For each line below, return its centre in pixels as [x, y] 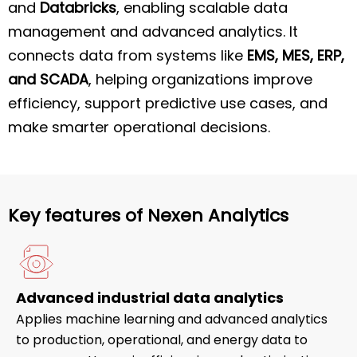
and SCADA [48, 79]
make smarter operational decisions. [139, 127]
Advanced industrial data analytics [150, 298]
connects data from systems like [127, 55]
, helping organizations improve [200, 79]
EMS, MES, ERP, [296, 55]
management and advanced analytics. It [153, 31]
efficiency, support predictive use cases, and [168, 103]
